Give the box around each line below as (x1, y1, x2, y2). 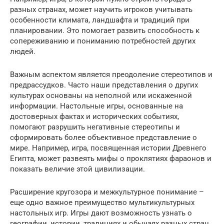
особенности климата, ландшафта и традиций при (10, 15, 189, 24)
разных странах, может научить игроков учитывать (10, 5, 192, 14)
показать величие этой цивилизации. (10, 164, 145, 173)
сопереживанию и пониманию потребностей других (10, 36, 195, 45)
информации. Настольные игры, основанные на (10, 101, 183, 110)
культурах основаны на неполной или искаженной (10, 91, 192, 100)
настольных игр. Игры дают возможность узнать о (10, 208, 192, 217)
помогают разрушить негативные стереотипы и (10, 122, 180, 131)
